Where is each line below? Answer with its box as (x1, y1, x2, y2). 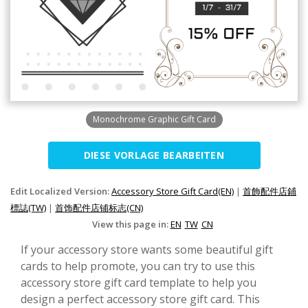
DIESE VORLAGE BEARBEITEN (83, 148, 225, 162)
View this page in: (91, 217, 170, 230)
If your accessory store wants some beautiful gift (21, 241, 273, 257)
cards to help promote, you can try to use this (21, 258, 255, 274)
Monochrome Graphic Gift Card (92, 113, 216, 125)
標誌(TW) (10, 201, 46, 214)
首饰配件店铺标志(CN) (55, 201, 143, 214)
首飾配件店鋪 (243, 184, 296, 197)
